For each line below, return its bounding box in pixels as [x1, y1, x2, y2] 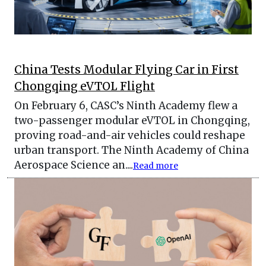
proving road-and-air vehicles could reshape [14, 129, 245, 142]
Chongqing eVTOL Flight [14, 80, 155, 94]
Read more [133, 161, 178, 172]
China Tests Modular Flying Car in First [14, 63, 239, 77]
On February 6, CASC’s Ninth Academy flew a [14, 99, 237, 113]
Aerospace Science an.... [14, 159, 133, 172]
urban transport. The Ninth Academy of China [14, 144, 249, 157]
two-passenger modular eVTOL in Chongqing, [14, 114, 250, 128]
